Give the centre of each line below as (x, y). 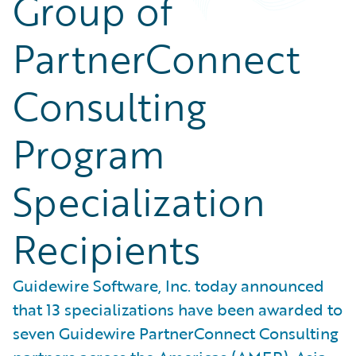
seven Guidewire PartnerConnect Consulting (176, 333)
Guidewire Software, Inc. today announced (168, 285)
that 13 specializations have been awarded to (178, 309)
